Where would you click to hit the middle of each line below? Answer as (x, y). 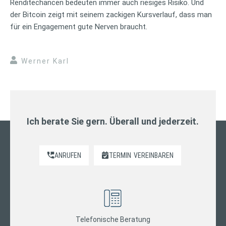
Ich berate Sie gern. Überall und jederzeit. (113, 121)
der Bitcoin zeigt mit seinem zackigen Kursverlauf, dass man (111, 14)
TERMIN (120, 155)
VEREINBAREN (154, 155)
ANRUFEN (68, 155)
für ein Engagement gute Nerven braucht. (79, 26)
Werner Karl (45, 61)
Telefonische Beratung (113, 219)
